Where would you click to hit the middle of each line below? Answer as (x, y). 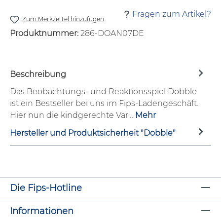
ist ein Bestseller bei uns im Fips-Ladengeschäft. (104, 103)
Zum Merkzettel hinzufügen (63, 19)
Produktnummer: (45, 33)
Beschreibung (38, 74)
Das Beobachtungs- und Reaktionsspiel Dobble (103, 91)
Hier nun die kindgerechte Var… (73, 115)
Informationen (42, 211)
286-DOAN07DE (112, 33)
